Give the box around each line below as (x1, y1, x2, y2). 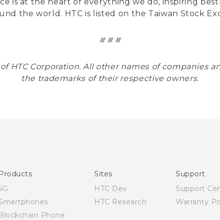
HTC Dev (94, 184, 127, 193)
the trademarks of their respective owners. (21, 74, 199, 83)
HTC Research (94, 197, 146, 206)
